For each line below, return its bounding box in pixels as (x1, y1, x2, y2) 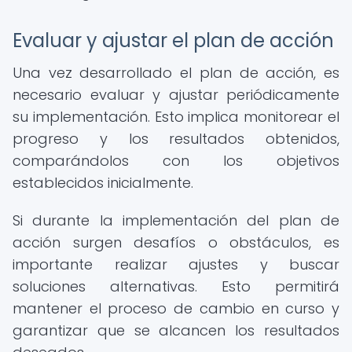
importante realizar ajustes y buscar (13, 255, 339, 274)
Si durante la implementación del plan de (13, 211, 339, 230)
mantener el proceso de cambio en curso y (13, 299, 339, 318)
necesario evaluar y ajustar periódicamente (13, 85, 339, 104)
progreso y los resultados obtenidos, (13, 129, 339, 148)
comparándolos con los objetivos (13, 151, 339, 170)
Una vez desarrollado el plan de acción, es (13, 63, 339, 82)
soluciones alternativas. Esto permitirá (13, 277, 339, 296)
